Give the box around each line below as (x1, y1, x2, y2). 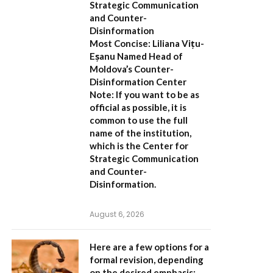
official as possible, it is (90, 102, 186, 113)
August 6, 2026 (90, 209, 144, 219)
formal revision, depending (90, 254, 204, 265)
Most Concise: (90, 38, 151, 49)
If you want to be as (114, 89, 199, 100)
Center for (143, 140, 188, 151)
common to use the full (90, 115, 188, 126)
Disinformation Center (90, 76, 186, 87)
